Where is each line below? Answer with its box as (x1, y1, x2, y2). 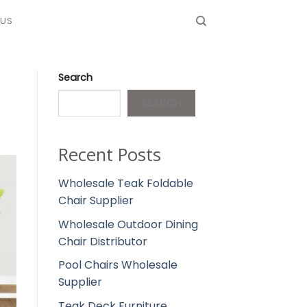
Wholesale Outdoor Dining (58, 216, 198, 232)
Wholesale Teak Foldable (58, 175, 193, 192)
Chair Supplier (58, 193, 134, 209)
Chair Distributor (58, 233, 147, 249)
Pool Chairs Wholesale (58, 257, 177, 273)
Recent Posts (58, 143, 161, 167)
